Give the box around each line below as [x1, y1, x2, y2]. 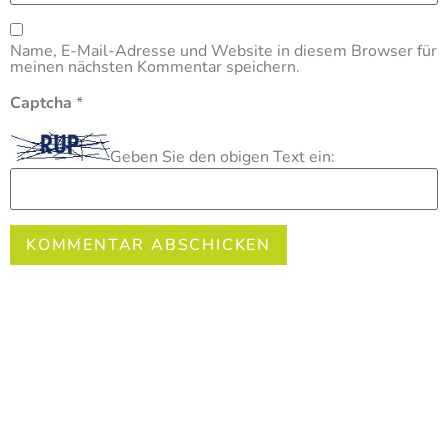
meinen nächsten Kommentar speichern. [10, 56, 300, 79]
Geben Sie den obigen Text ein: [110, 146, 335, 169]
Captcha [10, 91, 76, 114]
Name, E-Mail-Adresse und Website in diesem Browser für [10, 40, 437, 63]
